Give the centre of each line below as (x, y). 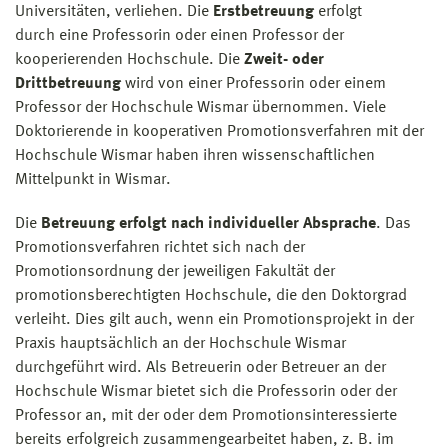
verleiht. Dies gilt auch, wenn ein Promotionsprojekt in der (214, 319)
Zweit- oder (284, 59)
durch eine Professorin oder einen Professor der (179, 35)
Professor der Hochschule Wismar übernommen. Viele (200, 107)
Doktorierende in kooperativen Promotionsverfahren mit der (219, 131)
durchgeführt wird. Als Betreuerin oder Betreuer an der (200, 367)
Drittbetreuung (68, 83)
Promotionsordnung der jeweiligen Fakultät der (175, 271)
